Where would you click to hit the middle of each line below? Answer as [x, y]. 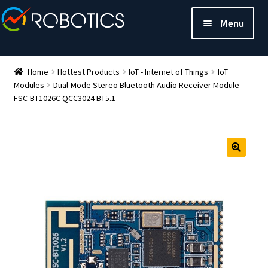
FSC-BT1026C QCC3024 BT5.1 [64, 98]
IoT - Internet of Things [169, 71]
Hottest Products [89, 71]
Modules [29, 85]
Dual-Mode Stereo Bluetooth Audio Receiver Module [146, 85]
